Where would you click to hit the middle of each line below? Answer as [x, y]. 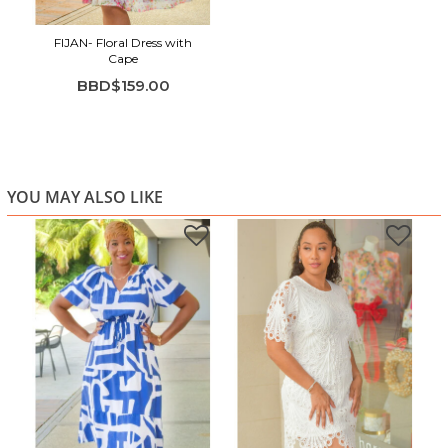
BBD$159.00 [123, 86]
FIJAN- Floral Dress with [123, 43]
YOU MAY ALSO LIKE [85, 197]
